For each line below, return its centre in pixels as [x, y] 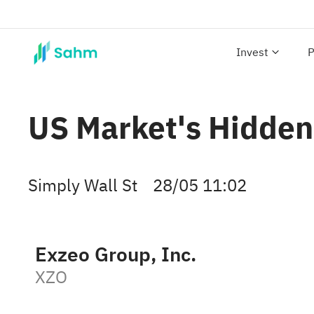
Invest [252, 53]
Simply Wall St [83, 186]
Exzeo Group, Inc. [116, 255]
